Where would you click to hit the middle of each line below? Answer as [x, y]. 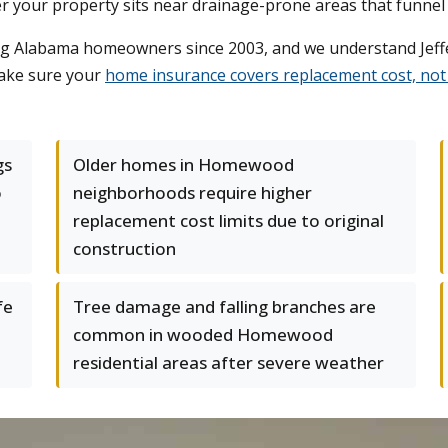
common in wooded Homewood [203, 334]
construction [124, 248]
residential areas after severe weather [228, 362]
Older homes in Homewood [183, 164]
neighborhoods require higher [192, 192]
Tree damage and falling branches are [224, 306]
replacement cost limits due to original [228, 220]
